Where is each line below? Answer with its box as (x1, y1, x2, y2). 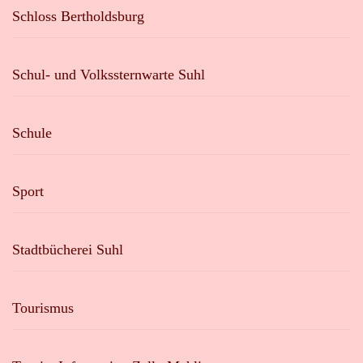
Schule (12, 125, 52, 142)
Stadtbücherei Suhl (12, 241, 123, 258)
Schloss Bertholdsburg (12, 8, 144, 25)
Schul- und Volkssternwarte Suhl (12, 66, 205, 83)
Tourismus (12, 300, 74, 317)
